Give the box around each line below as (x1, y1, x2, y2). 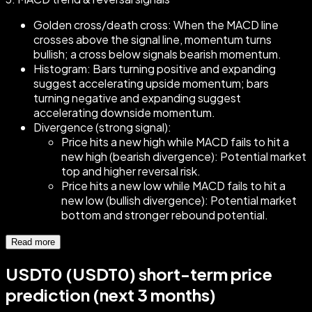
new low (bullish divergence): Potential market (61, 193, 297, 208)
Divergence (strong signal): (33, 120, 171, 135)
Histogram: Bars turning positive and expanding (33, 61, 276, 77)
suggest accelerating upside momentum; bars (33, 76, 269, 91)
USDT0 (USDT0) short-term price (6, 263, 272, 284)
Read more (11, 237, 55, 248)
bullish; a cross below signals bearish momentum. (33, 47, 281, 62)
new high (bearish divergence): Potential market (61, 149, 306, 164)
